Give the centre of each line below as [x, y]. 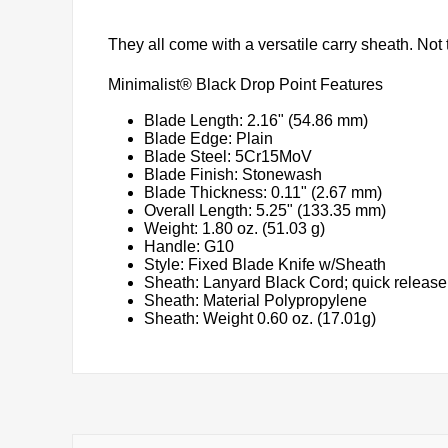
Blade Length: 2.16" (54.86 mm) [256, 121]
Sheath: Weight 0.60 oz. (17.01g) [260, 319]
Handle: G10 [189, 247]
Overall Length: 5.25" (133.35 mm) [265, 211]
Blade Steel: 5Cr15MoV [228, 157]
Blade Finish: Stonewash [233, 175]
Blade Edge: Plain [208, 139]
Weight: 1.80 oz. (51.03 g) [234, 229]
